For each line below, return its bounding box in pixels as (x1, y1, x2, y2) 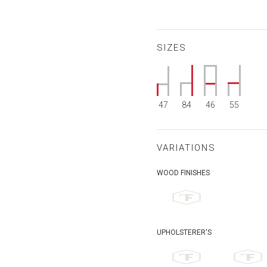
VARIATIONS (157, 142, 216, 153)
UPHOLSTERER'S (157, 228, 212, 237)
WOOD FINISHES (157, 169, 210, 177)
